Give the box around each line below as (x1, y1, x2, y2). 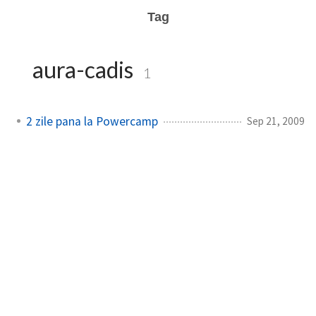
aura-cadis (28, 56, 138, 83)
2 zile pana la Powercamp (26, 113, 158, 129)
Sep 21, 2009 (247, 114, 305, 128)
